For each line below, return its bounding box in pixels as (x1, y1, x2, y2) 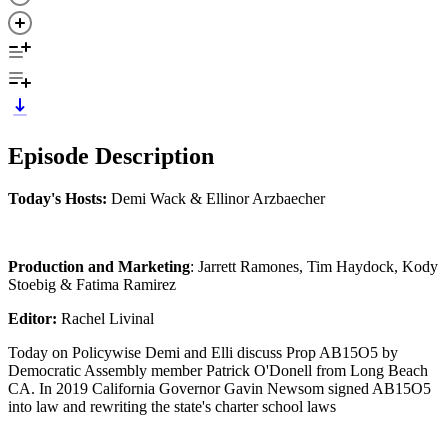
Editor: (8, 309, 57, 327)
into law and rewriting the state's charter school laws (8, 397, 336, 415)
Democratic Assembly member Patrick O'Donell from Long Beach (8, 361, 428, 379)
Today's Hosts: (8, 189, 107, 207)
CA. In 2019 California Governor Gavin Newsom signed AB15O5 (8, 379, 431, 397)
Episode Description (8, 142, 214, 169)
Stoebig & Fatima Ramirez (8, 275, 176, 293)
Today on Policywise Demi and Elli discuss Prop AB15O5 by (8, 343, 398, 361)
